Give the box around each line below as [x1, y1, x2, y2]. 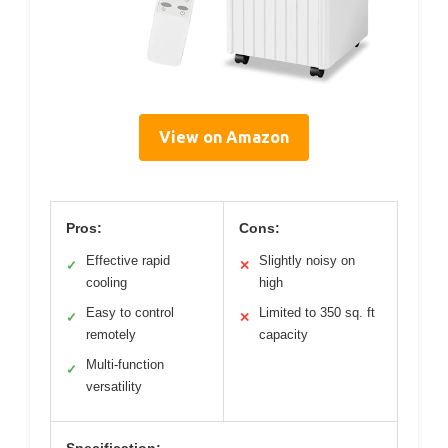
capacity [259, 326, 308, 342]
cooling [86, 274, 127, 290]
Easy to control [86, 304, 174, 320]
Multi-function [86, 356, 164, 372]
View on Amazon [159, 127, 289, 146]
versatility [86, 378, 142, 394]
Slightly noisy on [259, 252, 355, 268]
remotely [86, 326, 136, 342]
